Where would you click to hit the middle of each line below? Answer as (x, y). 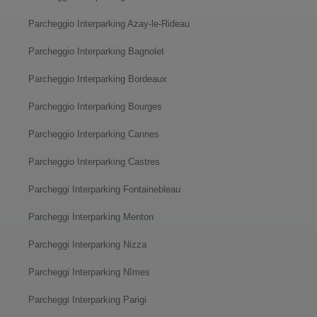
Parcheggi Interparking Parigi (87, 299)
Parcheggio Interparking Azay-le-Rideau (109, 23)
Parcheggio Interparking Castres (94, 161)
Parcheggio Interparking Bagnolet (96, 51)
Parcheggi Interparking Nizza (87, 244)
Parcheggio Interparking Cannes (94, 134)
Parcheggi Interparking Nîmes (89, 272)
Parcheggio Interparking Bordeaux (98, 79)
